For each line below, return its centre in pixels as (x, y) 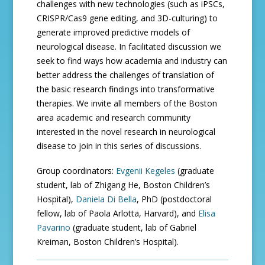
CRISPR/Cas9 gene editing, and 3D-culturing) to (127, 18)
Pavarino (54, 227)
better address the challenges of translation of (126, 75)
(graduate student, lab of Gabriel (134, 227)
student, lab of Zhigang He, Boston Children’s (124, 185)
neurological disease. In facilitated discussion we (129, 46)
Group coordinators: (77, 171)
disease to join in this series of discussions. (119, 146)
